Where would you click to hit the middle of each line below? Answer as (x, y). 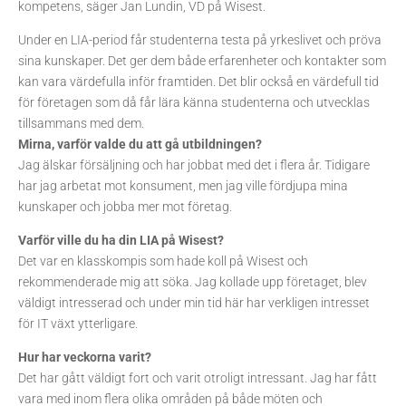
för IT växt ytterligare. (78, 323)
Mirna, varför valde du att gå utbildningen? (140, 144)
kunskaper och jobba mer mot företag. (125, 206)
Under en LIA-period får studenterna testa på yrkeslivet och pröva (200, 39)
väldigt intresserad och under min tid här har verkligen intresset (194, 302)
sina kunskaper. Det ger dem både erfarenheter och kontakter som (202, 60)
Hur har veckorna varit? (85, 357)
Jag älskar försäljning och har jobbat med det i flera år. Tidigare (194, 164)
